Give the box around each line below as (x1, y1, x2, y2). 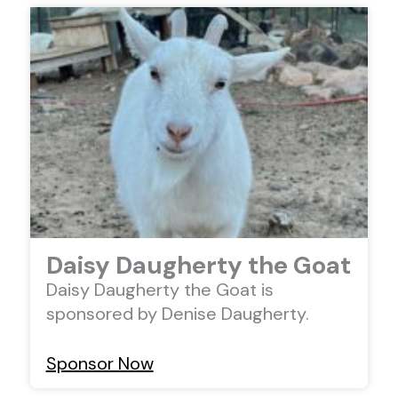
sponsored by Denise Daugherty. (45, 301, 309, 325)
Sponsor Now (45, 351, 154, 375)
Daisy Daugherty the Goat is (45, 277, 274, 301)
